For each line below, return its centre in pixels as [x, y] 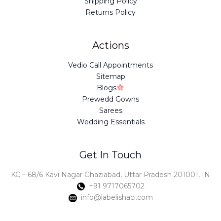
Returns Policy [110, 12]
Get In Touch [110, 155]
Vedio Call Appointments [110, 65]
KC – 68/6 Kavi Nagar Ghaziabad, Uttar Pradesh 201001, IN [110, 175]
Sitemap [110, 76]
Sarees [110, 110]
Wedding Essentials [110, 122]
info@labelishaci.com [115, 197]
